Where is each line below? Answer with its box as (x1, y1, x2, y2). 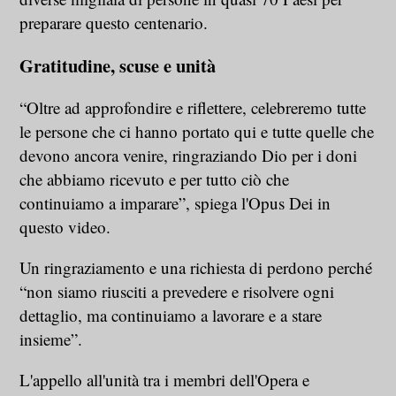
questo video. (19, 215, 117, 238)
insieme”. (19, 327, 88, 350)
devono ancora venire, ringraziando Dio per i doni (19, 143, 358, 166)
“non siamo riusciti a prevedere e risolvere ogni (19, 279, 335, 302)
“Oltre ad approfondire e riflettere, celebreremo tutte (19, 95, 367, 118)
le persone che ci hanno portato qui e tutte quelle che (19, 119, 375, 142)
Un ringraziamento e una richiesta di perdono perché (19, 255, 373, 278)
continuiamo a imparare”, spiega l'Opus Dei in (19, 191, 331, 214)
